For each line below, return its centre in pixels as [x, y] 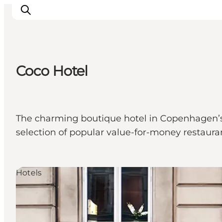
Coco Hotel [52, 71]
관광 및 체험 [47, 84]
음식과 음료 [46, 98]
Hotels [29, 173]
